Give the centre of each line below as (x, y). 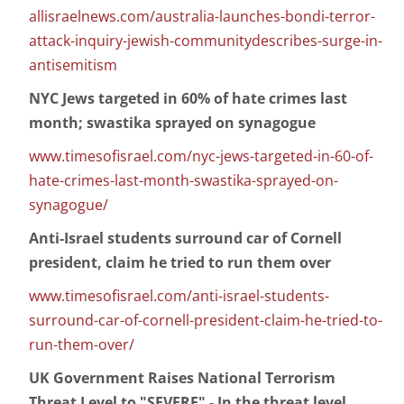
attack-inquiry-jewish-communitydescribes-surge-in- (206, 41)
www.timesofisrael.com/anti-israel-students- (179, 296)
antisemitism (73, 65)
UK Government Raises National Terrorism (182, 378)
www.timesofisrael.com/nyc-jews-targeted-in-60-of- (201, 156)
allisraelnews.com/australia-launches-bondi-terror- (202, 17)
